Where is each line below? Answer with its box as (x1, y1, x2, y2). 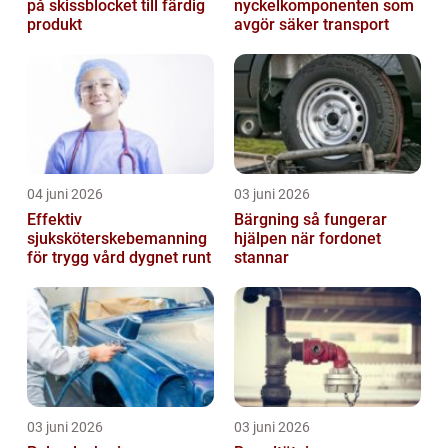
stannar (234, 247, 289, 267)
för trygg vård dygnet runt (27, 247, 211, 267)
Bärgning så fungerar (234, 209, 303, 229)
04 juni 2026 (27, 185, 103, 202)
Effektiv (27, 209, 82, 229)
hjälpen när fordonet (234, 228, 381, 248)
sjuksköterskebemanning (27, 228, 207, 248)
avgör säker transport (234, 14, 389, 34)
